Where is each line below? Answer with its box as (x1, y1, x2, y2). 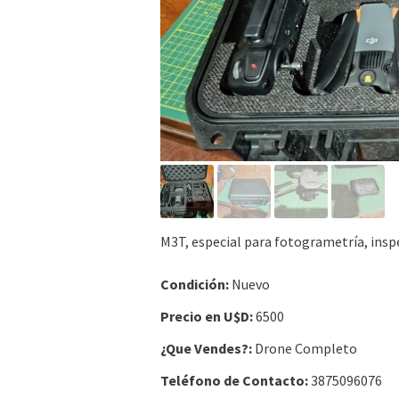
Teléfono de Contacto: (160, 371, 308, 390)
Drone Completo (252, 339, 357, 358)
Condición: (160, 275, 229, 294)
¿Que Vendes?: (160, 339, 252, 358)
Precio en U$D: (160, 307, 253, 326)
